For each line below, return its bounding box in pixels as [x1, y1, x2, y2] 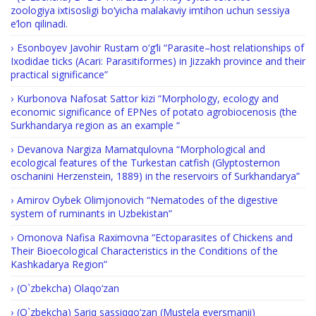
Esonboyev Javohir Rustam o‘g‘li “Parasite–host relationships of [17, 41, 304, 55]
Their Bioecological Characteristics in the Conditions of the [11, 244, 278, 258]
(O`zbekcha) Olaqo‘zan [17, 281, 119, 296]
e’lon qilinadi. [11, 17, 68, 31]
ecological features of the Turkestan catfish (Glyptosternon [11, 156, 280, 170]
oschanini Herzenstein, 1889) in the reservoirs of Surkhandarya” [11, 169, 300, 183]
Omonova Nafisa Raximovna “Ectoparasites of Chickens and [17, 231, 293, 245]
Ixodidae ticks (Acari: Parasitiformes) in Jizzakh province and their [11, 54, 305, 68]
